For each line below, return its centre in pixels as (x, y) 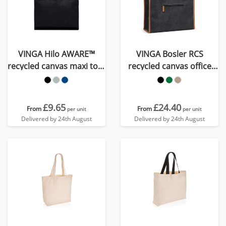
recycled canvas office (169, 66)
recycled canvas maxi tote (56, 66)
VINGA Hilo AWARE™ (56, 54)
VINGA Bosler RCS (169, 54)
